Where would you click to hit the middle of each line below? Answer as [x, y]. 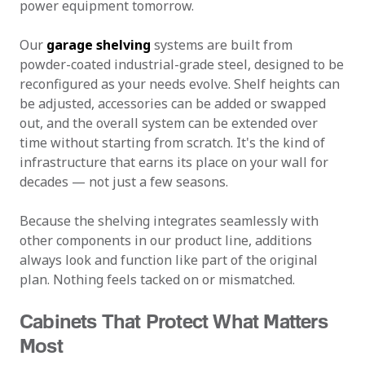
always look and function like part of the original [169, 260]
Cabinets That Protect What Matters [174, 321]
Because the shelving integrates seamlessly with [169, 221]
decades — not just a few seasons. [124, 182]
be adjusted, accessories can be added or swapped [173, 103]
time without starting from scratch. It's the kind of [172, 143]
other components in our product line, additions [166, 240]
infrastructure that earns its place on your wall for [174, 162]
